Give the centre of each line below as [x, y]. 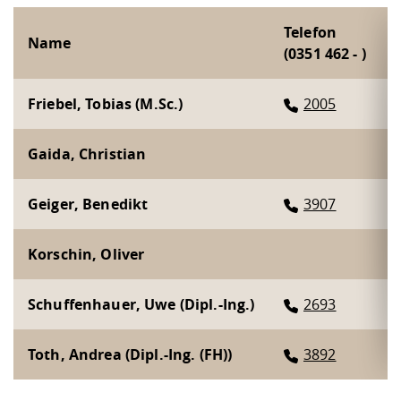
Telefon [310, 32]
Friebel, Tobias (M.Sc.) [106, 103]
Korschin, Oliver [86, 254]
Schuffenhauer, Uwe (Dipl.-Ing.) [141, 304]
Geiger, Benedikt [88, 204]
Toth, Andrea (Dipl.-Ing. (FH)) [130, 354]
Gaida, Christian [87, 154]
